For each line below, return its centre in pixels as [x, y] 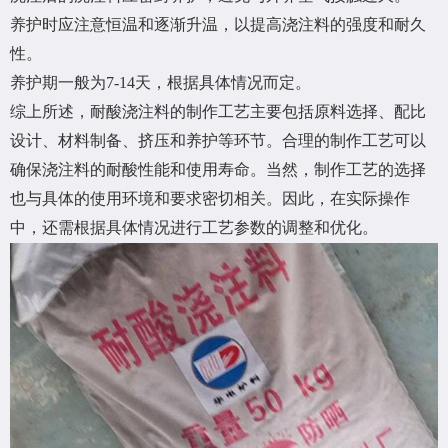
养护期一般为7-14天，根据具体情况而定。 [160, 83]
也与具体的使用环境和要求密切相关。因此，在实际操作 [210, 199]
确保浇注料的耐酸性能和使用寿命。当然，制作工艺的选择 [218, 170]
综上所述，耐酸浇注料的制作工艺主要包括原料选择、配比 [218, 112]
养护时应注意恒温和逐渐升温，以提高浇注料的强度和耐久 [218, 25]
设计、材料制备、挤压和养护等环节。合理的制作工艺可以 [218, 141]
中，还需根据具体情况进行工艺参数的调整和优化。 [194, 228]
